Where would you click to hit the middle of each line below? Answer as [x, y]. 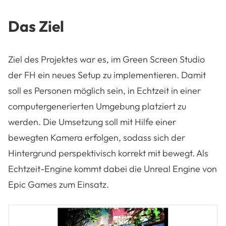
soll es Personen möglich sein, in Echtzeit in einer [104, 91]
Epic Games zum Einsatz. [59, 185]
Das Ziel [36, 26]
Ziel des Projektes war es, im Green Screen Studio [106, 60]
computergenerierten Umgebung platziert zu [97, 106]
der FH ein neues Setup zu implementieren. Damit [107, 75]
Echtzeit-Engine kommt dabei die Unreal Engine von [112, 169]
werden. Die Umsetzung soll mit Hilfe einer [92, 122]
